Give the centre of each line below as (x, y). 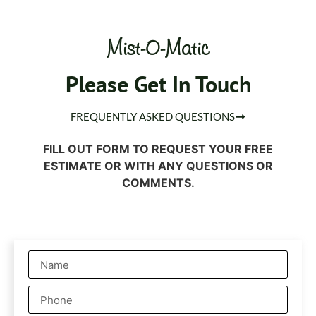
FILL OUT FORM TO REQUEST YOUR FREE (158, 148)
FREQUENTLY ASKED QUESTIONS (153, 116)
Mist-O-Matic (158, 47)
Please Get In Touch (158, 84)
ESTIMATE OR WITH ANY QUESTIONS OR (158, 165)
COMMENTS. (158, 182)
